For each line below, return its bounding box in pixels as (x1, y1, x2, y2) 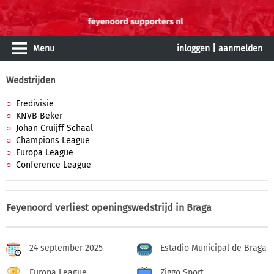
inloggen (177, 43, 210, 54)
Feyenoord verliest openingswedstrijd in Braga (6, 202, 212, 213)
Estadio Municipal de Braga (160, 243, 267, 253)
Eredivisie (16, 98, 54, 109)
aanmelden (218, 43, 262, 54)
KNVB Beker (16, 111, 62, 121)
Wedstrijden (6, 75, 56, 86)
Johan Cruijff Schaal (16, 123, 93, 133)
